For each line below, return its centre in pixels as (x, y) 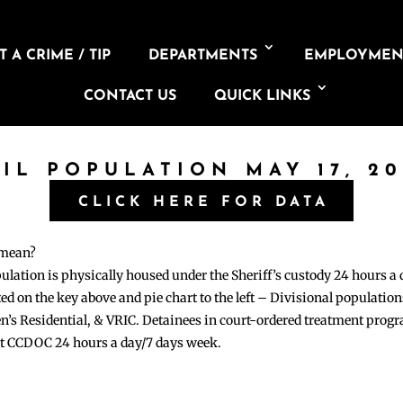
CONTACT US (130, 96)
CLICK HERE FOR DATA (203, 202)
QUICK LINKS (262, 96)
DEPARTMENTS (203, 56)
